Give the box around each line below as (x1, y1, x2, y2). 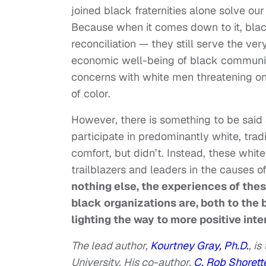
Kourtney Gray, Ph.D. (150, 239, 249, 253)
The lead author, (71, 239, 150, 253)
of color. (71, 87, 110, 101)
